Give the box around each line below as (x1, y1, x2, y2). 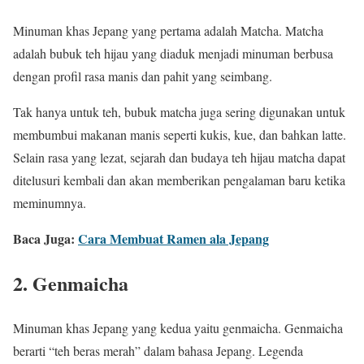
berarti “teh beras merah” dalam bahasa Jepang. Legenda (13, 341, 303, 359)
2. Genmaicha (13, 268, 128, 297)
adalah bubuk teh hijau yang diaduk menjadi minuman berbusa (13, 44, 333, 62)
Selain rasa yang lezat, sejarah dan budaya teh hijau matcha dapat (13, 148, 345, 166)
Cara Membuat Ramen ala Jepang (78, 228, 269, 248)
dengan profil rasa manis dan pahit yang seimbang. (13, 67, 272, 84)
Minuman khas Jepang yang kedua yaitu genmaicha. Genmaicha (13, 318, 343, 336)
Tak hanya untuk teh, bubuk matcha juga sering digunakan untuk (13, 102, 345, 120)
